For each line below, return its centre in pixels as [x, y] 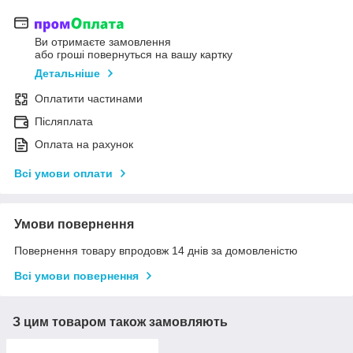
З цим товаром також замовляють [120, 321]
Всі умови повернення [76, 275]
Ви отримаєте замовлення [103, 41]
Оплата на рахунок [84, 144]
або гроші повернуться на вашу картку [134, 54]
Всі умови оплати [63, 173]
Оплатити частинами [89, 98]
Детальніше [67, 73]
